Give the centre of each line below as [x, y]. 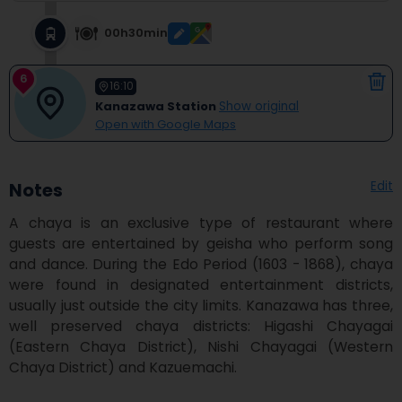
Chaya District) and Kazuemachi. [123, 367]
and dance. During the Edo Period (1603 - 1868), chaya [201, 264]
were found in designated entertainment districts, [201, 285]
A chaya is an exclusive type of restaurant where [201, 223]
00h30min [136, 33]
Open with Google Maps [166, 124]
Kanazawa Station [156, 106]
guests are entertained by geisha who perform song [201, 244]
